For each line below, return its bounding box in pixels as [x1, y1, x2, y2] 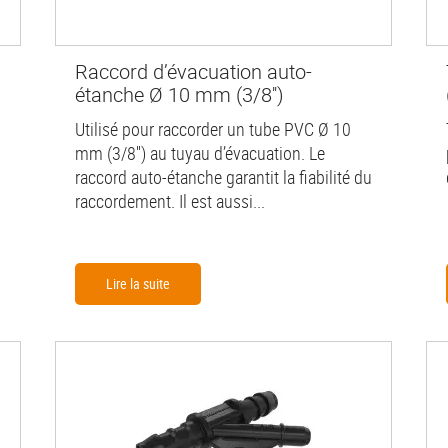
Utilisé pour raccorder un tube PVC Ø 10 [74, 117, 351, 142]
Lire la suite [105, 274, 170, 294]
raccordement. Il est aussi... [74, 189, 265, 214]
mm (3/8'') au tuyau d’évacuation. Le [74, 141, 325, 166]
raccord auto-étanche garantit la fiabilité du [74, 165, 372, 190]
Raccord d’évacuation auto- [74, 57, 312, 85]
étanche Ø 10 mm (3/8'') [74, 80, 284, 108]
